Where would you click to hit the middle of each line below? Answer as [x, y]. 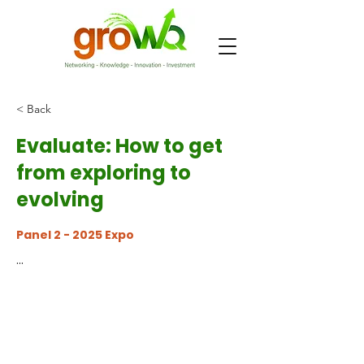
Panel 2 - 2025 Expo [75, 235]
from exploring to [104, 173]
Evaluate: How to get [119, 146]
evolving [60, 199]
